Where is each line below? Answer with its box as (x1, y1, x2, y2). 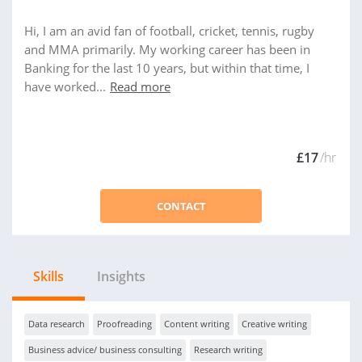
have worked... (24, 78, 106, 95)
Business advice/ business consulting (28, 343, 182, 356)
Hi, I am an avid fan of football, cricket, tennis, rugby (24, 23, 314, 39)
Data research (28, 318, 85, 330)
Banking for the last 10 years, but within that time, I (24, 60, 309, 76)
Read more (110, 78, 170, 95)
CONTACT (156, 199, 206, 213)
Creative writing (242, 318, 307, 330)
